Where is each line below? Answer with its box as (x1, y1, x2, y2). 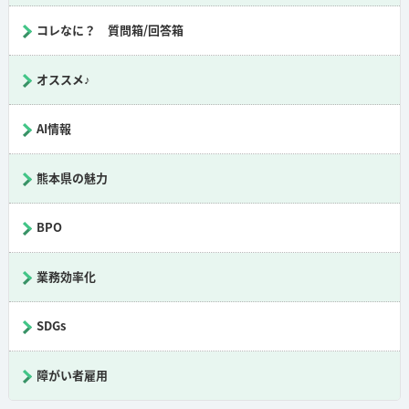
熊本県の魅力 (36, 172, 108, 184)
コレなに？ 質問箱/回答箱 (36, 24, 184, 37)
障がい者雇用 (36, 369, 108, 382)
